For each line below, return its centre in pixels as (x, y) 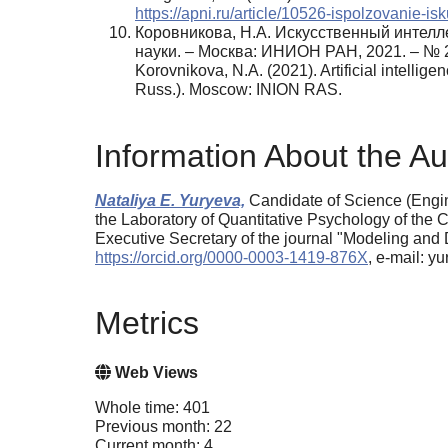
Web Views (154, 373)
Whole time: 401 (152, 408)
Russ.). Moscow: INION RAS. (238, 90)
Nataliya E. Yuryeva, (170, 200)
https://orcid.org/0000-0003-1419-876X (231, 257)
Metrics (147, 322)
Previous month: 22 (163, 427)
